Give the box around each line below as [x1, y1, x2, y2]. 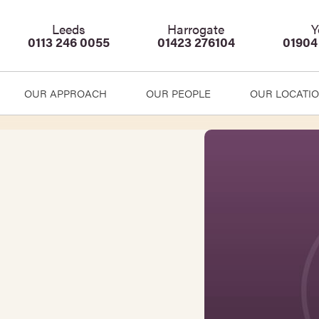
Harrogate [167, 20, 225, 38]
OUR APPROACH [24, 85, 107, 100]
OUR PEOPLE [146, 85, 211, 100]
